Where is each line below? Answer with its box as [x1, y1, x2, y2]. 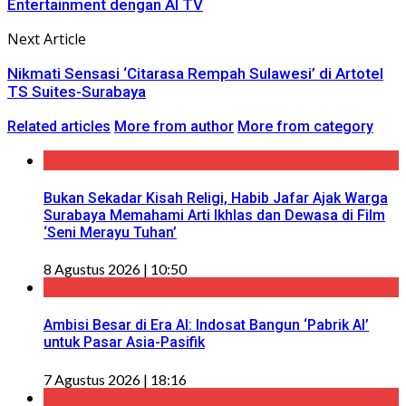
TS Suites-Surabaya [7, 82, 146, 101]
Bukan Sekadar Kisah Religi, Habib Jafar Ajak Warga [43, 188, 388, 207]
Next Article [7, 28, 86, 49]
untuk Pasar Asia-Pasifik [43, 333, 205, 352]
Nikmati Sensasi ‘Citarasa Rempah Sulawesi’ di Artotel [7, 63, 383, 82]
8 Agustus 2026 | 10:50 [43, 260, 187, 278]
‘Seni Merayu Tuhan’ [43, 223, 177, 241]
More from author [114, 117, 234, 135]
